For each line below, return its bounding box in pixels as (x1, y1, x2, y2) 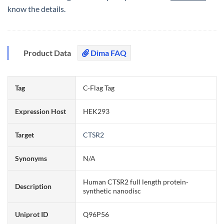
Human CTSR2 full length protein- (83, 177, 189, 186)
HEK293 (83, 106, 110, 115)
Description (15, 181, 52, 190)
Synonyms (15, 153, 47, 162)
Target (15, 130, 34, 139)
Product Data (23, 47, 72, 57)
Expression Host (15, 106, 66, 115)
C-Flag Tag (83, 83, 115, 92)
